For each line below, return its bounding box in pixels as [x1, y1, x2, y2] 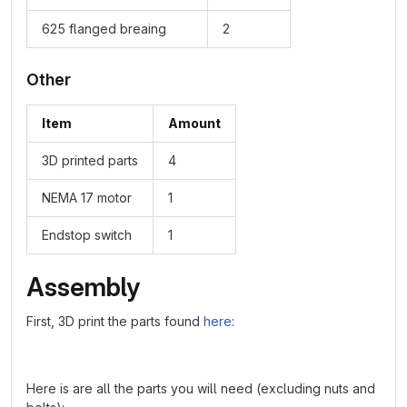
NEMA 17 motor [42, 190, 132, 205]
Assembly [26, 272, 140, 303]
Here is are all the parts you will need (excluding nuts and [26, 381, 375, 396]
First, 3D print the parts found [26, 313, 203, 329]
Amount [168, 115, 221, 131]
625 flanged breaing [42, 21, 166, 36]
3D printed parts [42, 153, 138, 168]
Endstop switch [42, 227, 132, 243]
